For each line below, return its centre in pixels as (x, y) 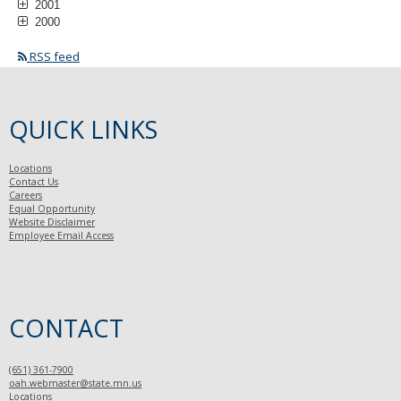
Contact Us (34, 182)
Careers (26, 196)
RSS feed (53, 57)
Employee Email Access (61, 236)
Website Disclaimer (52, 222)
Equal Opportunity (52, 209)
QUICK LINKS (83, 130)
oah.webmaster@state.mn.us (75, 383)
